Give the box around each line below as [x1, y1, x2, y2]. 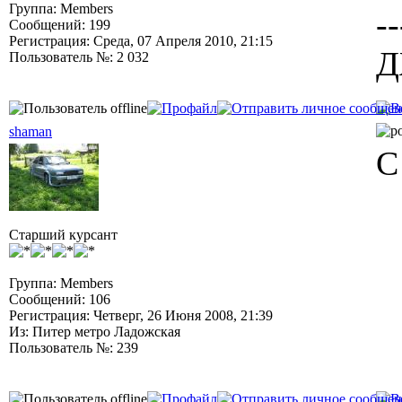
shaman [9, 124, 52, 139]
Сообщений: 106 [9, 292, 110, 307]
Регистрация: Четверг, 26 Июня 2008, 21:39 [9, 308, 273, 323]
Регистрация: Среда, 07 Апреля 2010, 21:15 [9, 33, 273, 48]
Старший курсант [9, 227, 118, 242]
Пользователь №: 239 [9, 340, 138, 355]
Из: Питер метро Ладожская [9, 324, 180, 339]
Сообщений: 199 [9, 17, 110, 32]
